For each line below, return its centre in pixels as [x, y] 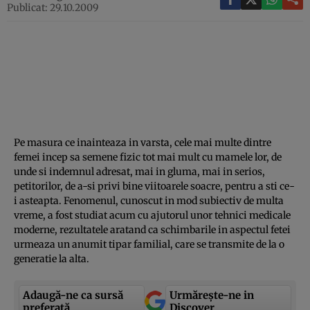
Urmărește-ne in [212, 295]
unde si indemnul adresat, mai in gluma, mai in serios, [139, 171]
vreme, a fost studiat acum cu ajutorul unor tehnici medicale [152, 215]
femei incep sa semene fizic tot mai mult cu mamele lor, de [148, 157]
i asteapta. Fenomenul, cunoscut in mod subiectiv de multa [149, 200]
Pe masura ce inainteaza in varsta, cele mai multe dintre [143, 142]
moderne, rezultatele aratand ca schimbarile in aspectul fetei [152, 229]
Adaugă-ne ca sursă [73, 295]
